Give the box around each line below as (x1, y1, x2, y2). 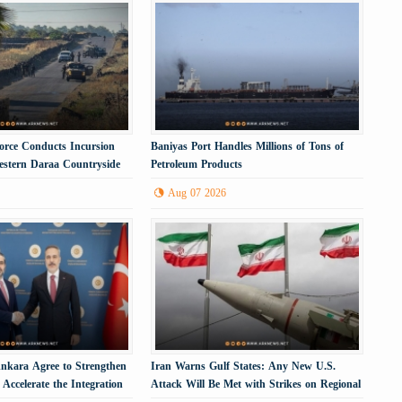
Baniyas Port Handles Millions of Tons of (151, 135, 345, 156)
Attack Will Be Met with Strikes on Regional (151, 374, 362, 395)
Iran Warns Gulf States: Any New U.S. (151, 356, 336, 377)
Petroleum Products (151, 153, 243, 174)
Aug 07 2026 (168, 182, 227, 203)
